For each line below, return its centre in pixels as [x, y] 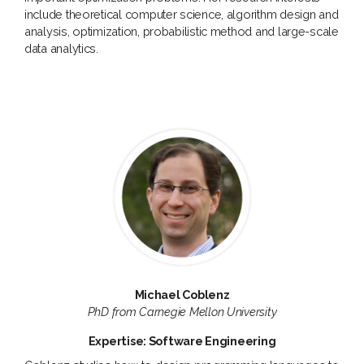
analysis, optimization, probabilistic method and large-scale [182, 31]
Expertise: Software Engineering [182, 340]
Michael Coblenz [182, 295]
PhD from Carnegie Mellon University [182, 312]
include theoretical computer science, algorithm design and [182, 14]
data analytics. [61, 48]
